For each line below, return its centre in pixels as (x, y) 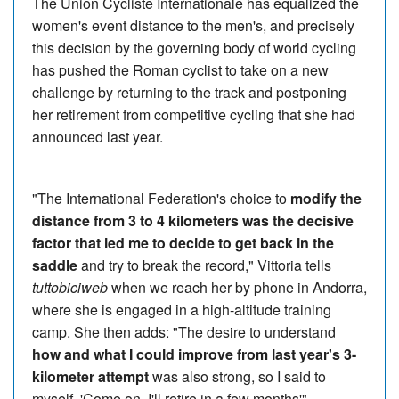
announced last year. (98, 136)
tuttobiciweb (70, 287)
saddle (55, 265)
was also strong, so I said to (237, 376)
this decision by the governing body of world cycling (194, 47)
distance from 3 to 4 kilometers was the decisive (193, 220)
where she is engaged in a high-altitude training (182, 309)
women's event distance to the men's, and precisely (193, 25)
